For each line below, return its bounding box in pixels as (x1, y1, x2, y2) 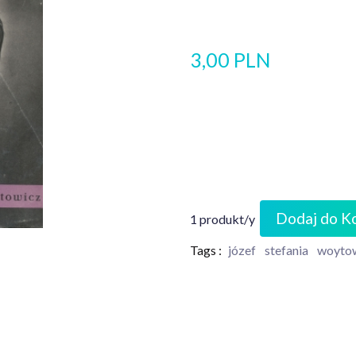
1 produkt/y (190, 211, 255, 226)
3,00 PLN (190, 48, 271, 72)
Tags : (190, 242, 222, 257)
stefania (265, 242, 308, 257)
